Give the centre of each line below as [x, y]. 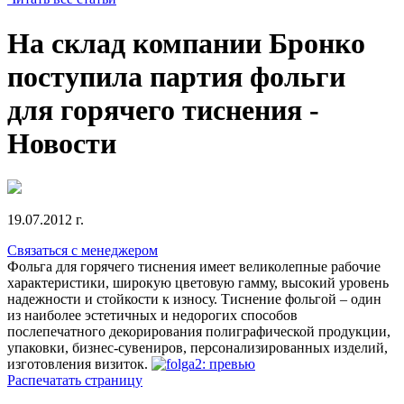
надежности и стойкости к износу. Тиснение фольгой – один [194, 298]
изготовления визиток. [79, 363]
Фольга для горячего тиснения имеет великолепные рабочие [194, 266]
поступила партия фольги [176, 76]
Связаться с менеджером [83, 250]
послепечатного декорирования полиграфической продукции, [199, 331]
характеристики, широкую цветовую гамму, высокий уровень [198, 282]
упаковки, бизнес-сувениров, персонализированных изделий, [197, 347]
